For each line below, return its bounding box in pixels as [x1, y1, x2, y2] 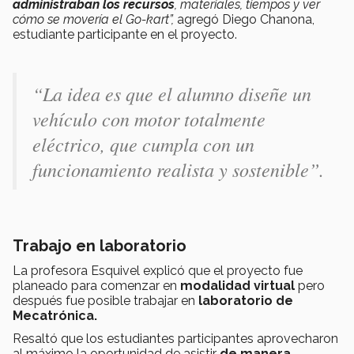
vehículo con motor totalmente [32, 106, 265, 132]
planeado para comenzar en [13, 278, 180, 294]
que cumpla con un [105, 131, 254, 157]
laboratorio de [195, 293, 293, 309]
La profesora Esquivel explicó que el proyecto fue [13, 263, 303, 279]
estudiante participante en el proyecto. [13, 27, 237, 43]
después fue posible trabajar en [13, 293, 195, 309]
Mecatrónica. [13, 308, 97, 324]
